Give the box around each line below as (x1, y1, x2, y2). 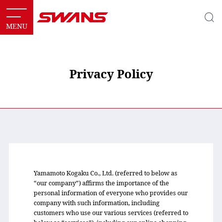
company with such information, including (33, 198, 160, 207)
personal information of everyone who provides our (33, 188, 188, 197)
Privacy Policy (69, 65, 153, 82)
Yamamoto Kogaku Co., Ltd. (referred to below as (33, 168, 177, 177)
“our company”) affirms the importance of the (33, 178, 169, 187)
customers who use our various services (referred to (33, 208, 188, 217)
